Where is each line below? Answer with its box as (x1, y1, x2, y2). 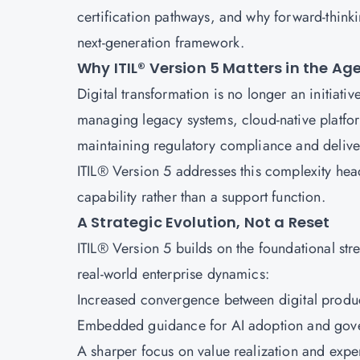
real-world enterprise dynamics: (77, 264, 269, 284)
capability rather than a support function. (77, 186, 325, 207)
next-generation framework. (77, 32, 245, 53)
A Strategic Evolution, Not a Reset (77, 212, 330, 232)
